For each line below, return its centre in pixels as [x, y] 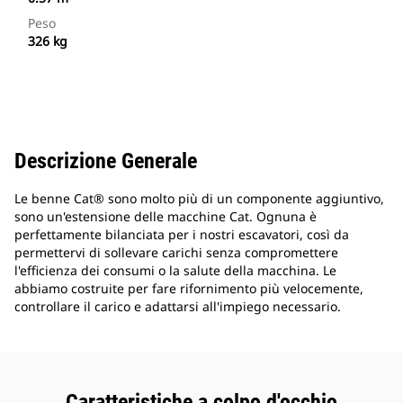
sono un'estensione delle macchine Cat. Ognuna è [166, 217]
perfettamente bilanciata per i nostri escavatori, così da [182, 235]
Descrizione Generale [106, 161]
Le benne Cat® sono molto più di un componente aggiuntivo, [199, 199]
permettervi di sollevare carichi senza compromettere [176, 253]
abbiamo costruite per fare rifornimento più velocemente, [189, 289]
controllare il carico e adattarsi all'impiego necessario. [178, 307]
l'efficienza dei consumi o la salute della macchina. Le [175, 271]
